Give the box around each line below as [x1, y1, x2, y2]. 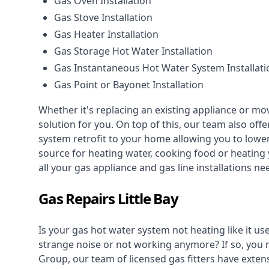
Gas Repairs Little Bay [38, 189, 178, 209]
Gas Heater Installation [54, 28, 159, 41]
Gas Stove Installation [54, 11, 153, 25]
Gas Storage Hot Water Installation [54, 44, 213, 58]
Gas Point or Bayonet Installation [54, 78, 204, 92]
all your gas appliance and [38, 161, 159, 175]
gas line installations [159, 161, 252, 175]
